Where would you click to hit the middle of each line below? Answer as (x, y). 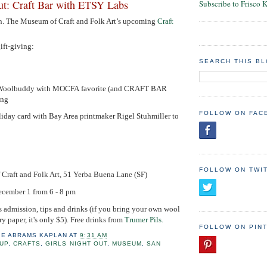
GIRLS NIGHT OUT (76, 244)
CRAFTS (27, 244)
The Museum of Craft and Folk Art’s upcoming (81, 21)
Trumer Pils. (143, 219)
